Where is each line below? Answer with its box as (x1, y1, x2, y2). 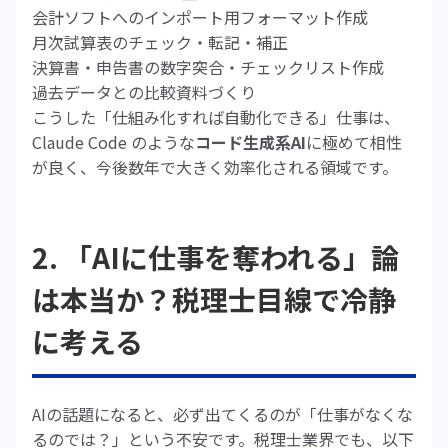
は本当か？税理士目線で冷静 (32, 279, 396, 319)
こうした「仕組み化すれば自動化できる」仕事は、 (32, 105, 400, 129)
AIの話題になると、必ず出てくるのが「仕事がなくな (32, 402, 413, 426)
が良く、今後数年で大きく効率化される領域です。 (32, 155, 398, 179)
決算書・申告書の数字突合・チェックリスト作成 (32, 55, 384, 79)
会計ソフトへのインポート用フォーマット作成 (32, 5, 368, 29)
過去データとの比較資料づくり (32, 80, 256, 104)
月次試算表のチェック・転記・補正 (32, 30, 288, 54)
